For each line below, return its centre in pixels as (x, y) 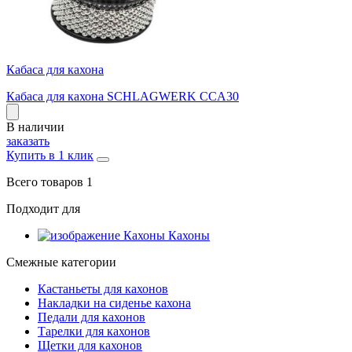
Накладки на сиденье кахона (114, 302)
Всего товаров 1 (49, 181)
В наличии (35, 126)
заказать (28, 141)
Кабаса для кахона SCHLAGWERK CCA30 (123, 96)
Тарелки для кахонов (94, 331)
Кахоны (189, 235)
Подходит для (43, 208)
